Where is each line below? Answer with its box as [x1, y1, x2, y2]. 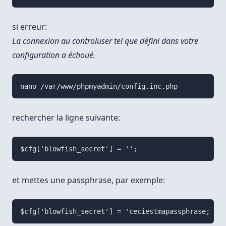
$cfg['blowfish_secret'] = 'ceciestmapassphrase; [20, 207, 210, 216]
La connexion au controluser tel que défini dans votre [12, 35, 198, 47]
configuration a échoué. [12, 49, 95, 61]
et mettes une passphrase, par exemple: [12, 175, 165, 186]
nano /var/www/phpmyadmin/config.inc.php [20, 82, 178, 91]
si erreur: [12, 21, 47, 33]
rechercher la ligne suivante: [12, 112, 120, 124]
